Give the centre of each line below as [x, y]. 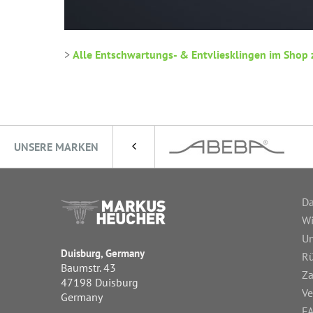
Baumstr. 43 [88, 268]
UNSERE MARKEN [56, 147]
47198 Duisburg [100, 283]
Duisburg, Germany [103, 254]
